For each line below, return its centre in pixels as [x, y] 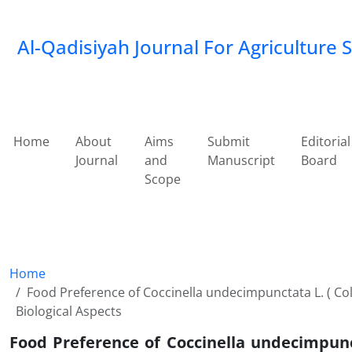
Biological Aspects [69, 311]
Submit [228, 141]
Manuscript [241, 160]
